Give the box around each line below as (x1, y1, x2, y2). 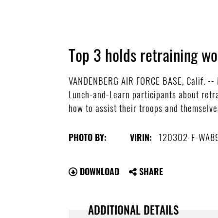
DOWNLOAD (77, 164, 120, 178)
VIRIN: (130, 130, 152, 144)
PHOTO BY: (69, 130, 107, 144)
